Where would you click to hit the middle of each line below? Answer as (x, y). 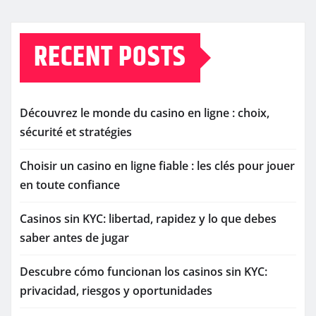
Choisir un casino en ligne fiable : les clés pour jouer (157, 166)
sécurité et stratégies (76, 132)
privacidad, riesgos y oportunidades (116, 291)
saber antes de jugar (74, 238)
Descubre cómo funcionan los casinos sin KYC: (144, 272)
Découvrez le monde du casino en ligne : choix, (145, 113)
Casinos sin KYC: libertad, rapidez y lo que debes (148, 219)
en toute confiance (70, 185)
